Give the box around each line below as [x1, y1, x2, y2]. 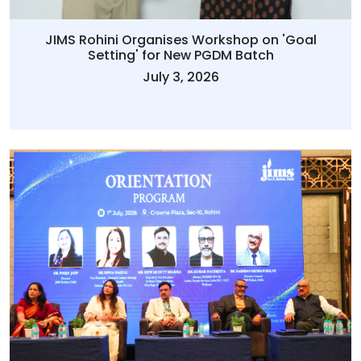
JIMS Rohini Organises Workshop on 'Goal [44, 31, 317, 50]
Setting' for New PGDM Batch [87, 46, 274, 65]
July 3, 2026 [142, 68, 219, 87]
